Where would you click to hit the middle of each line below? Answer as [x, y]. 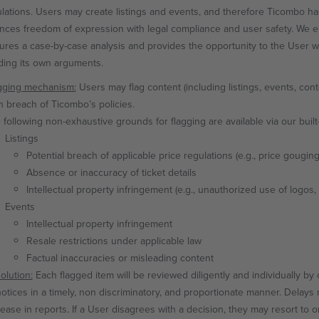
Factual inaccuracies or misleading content [120, 258]
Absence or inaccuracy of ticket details [111, 172]
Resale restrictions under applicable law [114, 241]
